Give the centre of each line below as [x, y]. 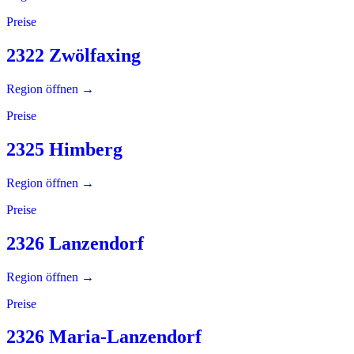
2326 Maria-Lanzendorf [104, 337]
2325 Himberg [64, 149]
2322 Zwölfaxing [73, 55]
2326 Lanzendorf [75, 243]
